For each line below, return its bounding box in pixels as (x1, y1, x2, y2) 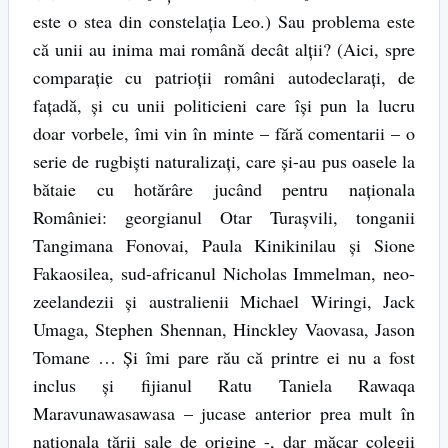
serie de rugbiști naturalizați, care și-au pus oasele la (33, 149, 415, 174)
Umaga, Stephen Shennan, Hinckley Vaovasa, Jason (33, 317, 415, 342)
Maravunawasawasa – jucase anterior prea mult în (33, 401, 415, 426)
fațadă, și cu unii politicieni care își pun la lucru (33, 93, 415, 118)
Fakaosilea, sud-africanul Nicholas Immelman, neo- (33, 261, 415, 286)
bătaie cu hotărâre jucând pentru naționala (33, 177, 415, 202)
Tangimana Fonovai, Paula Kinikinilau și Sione (33, 233, 415, 258)
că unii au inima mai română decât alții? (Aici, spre (33, 37, 415, 62)
